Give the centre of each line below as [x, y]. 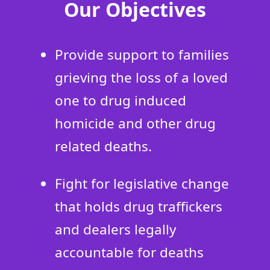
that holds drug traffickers [139, 206]
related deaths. [104, 146]
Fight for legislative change [142, 183]
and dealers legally [116, 229]
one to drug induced [121, 100]
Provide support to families [142, 54]
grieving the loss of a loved [142, 77]
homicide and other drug [136, 123]
